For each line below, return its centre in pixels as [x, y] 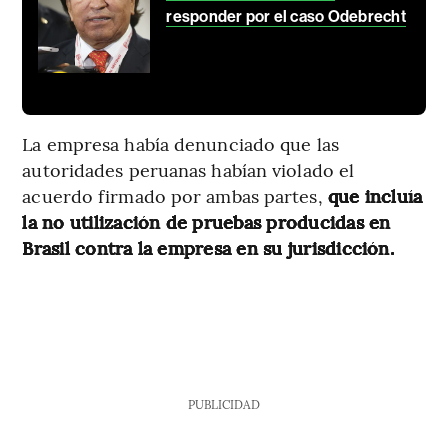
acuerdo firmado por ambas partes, [175, 195]
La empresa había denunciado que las [180, 143]
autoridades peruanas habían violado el [188, 169]
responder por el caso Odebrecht [286, 16]
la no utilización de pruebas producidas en [206, 221]
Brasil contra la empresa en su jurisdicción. [208, 247]
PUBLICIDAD [223, 403]
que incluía [375, 195]
